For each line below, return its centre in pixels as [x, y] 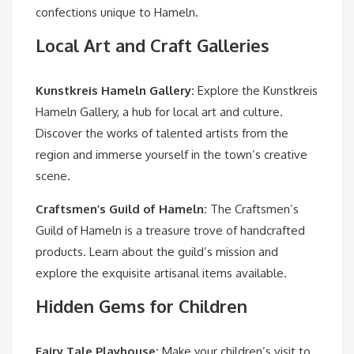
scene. [53, 176]
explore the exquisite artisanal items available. [161, 273]
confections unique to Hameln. [117, 13]
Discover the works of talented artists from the [162, 134]
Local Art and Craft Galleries [153, 45]
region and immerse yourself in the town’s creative [171, 155]
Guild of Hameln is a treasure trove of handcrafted [170, 231]
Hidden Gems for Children [141, 306]
